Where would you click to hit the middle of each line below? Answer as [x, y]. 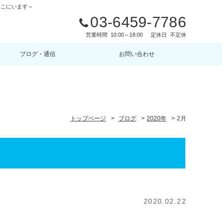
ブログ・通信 [38, 54]
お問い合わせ [137, 54]
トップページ [88, 118]
